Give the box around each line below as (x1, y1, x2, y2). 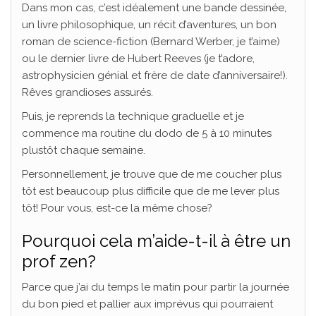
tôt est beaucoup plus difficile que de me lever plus (22, 184, 279, 197)
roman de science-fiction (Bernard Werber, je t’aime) (22, 35, 280, 48)
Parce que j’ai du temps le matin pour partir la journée (22, 280, 289, 293)
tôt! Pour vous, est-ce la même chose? (22, 201, 224, 214)
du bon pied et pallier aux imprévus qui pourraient (22, 297, 273, 310)
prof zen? (22, 250, 96, 272)
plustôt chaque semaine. (22, 143, 145, 157)
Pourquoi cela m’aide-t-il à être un (22, 230, 291, 251)
